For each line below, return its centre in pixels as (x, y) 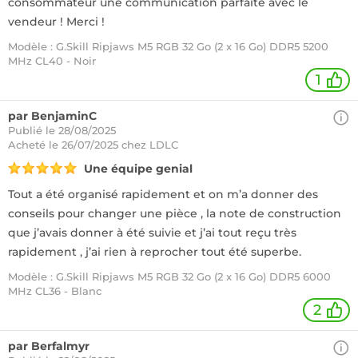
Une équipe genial (138, 169)
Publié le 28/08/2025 (62, 130)
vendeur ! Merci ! (56, 22)
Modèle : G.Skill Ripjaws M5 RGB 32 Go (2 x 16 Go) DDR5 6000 (169, 276)
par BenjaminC (52, 116)
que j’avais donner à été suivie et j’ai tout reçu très (152, 233)
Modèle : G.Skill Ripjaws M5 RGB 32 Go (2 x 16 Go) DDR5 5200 (168, 46)
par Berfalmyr (49, 346)
